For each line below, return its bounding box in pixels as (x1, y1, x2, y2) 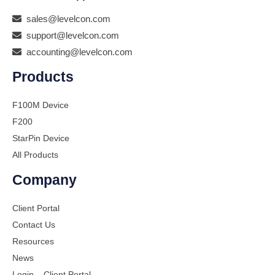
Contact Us (12, 220, 55, 230)
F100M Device (12, 100, 69, 110)
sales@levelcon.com (21, 14, 110, 24)
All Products (12, 150, 58, 160)
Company (12, 171, 77, 188)
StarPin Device (12, 133, 69, 143)
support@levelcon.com (21, 30, 119, 41)
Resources (12, 236, 54, 246)
